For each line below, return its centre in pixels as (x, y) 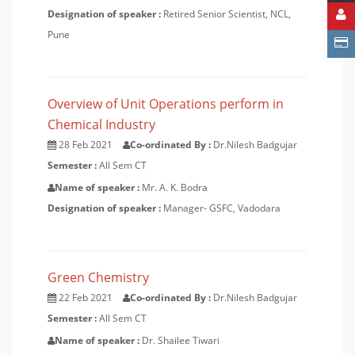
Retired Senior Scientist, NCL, (227, 14)
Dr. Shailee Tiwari (181, 340)
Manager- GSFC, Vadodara (222, 208)
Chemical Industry (101, 124)
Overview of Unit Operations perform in (166, 104)
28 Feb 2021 (86, 145)
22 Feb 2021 (86, 298)
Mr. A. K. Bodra (175, 187)
